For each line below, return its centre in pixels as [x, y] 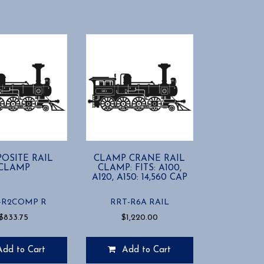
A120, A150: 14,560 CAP [139, 178]
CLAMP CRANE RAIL [140, 159]
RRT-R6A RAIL [139, 203]
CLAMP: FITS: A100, [139, 168]
